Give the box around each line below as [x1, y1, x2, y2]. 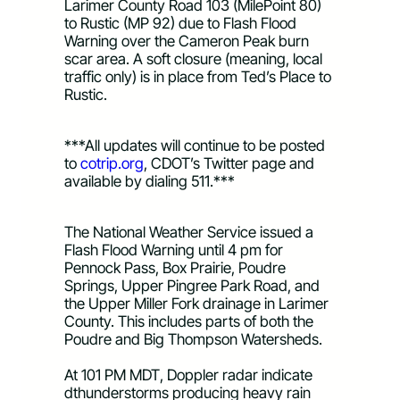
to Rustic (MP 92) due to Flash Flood [64, 13, 296, 32]
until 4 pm [198, 240, 262, 259]
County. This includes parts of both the [64, 312, 313, 330]
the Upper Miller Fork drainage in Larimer [64, 294, 329, 312]
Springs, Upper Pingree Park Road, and [64, 276, 320, 295]
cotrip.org [80, 154, 144, 172]
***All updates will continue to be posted [64, 136, 325, 154]
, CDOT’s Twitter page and [144, 154, 314, 172]
